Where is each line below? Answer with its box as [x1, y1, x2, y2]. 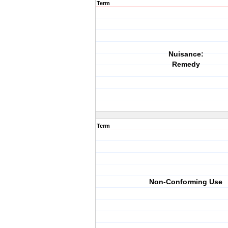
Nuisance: [168, 50, 204, 58]
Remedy [172, 60, 200, 68]
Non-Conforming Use [149, 178, 222, 186]
